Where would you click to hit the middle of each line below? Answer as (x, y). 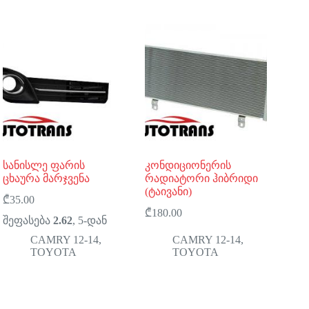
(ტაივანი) (169, 191)
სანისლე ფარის (44, 165)
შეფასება (28, 220)
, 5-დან (90, 220)
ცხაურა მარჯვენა (47, 178)
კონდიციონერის (188, 165)
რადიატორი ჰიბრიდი (202, 178)
